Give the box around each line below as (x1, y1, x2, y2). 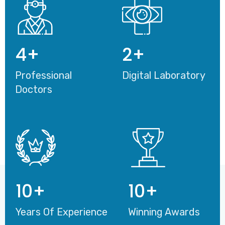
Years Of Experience (15, 205, 107, 218)
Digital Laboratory (122, 69, 205, 81)
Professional (15, 69, 72, 81)
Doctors (15, 83, 52, 95)
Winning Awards (128, 205, 200, 218)
